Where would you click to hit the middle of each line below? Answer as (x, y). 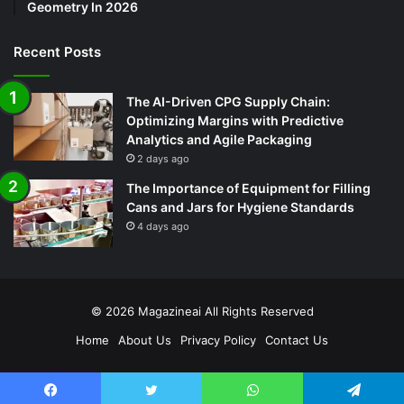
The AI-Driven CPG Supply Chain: (228, 102)
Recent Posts (57, 52)
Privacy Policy (218, 340)
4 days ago (163, 227)
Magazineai (171, 312)
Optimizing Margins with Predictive (235, 121)
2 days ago (163, 159)
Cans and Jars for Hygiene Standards (240, 207)
